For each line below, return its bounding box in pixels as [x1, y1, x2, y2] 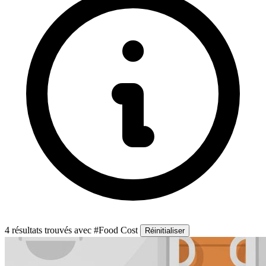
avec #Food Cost [74, 224, 140, 235]
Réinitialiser [145, 226, 185, 235]
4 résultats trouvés [5, 224, 74, 235]
